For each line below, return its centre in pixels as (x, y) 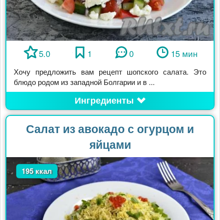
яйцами (110, 144)
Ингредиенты (104, 100)
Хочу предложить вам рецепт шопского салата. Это (110, 72)
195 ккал (37, 171)
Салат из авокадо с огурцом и (110, 129)
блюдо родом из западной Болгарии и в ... (84, 82)
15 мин (184, 54)
